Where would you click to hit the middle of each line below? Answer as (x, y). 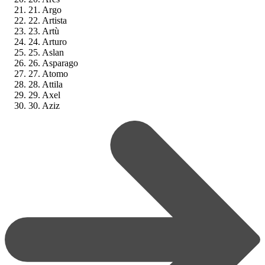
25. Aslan (46, 52)
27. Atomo (48, 73)
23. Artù (44, 31)
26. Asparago (53, 63)
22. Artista (48, 20)
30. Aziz (44, 105)
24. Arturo (48, 41)
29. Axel (44, 95)
